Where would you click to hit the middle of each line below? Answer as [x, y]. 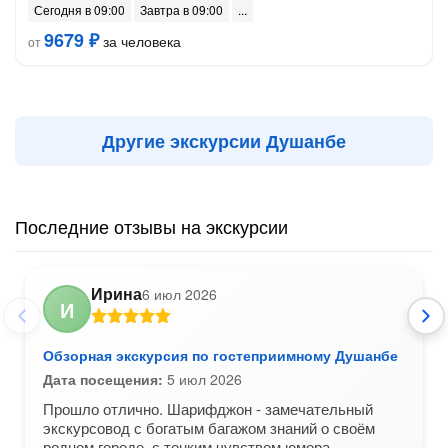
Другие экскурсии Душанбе [224, 141]
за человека [140, 41]
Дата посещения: [103, 379]
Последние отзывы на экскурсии [151, 226]
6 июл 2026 [179, 294]
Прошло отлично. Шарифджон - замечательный [208, 408]
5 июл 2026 [202, 379]
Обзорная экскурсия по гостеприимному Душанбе [220, 355]
